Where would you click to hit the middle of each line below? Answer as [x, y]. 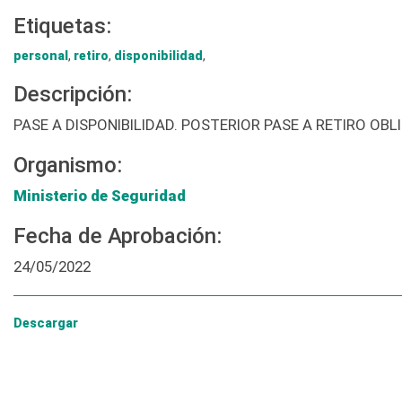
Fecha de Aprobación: [118, 236]
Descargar [46, 323]
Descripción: [73, 95]
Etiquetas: [62, 26]
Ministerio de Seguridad [100, 196]
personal [41, 56]
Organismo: [68, 166]
